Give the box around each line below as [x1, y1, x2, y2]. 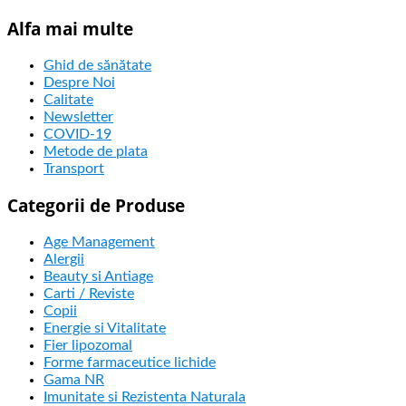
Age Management [43, 234, 155, 249]
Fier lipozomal [43, 337, 132, 353]
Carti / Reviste [43, 285, 134, 301]
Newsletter [43, 109, 113, 124]
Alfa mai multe [7, 16, 133, 40]
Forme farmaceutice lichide [43, 354, 216, 370]
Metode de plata [43, 143, 148, 159]
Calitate [43, 92, 93, 107]
